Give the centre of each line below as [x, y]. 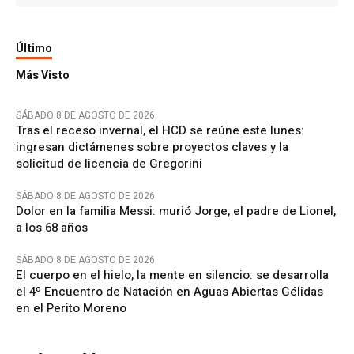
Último [34, 49]
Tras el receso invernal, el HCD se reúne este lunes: [160, 131]
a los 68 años [52, 228]
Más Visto [43, 76]
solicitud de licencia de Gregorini [109, 164]
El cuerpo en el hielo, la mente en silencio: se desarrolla [172, 275]
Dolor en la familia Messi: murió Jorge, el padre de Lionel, [176, 211]
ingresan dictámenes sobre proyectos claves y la [152, 147]
